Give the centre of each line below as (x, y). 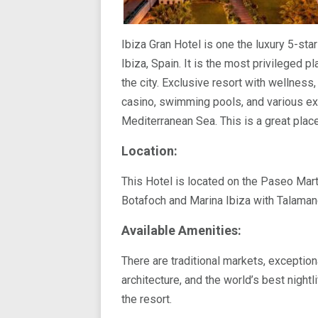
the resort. (147, 299)
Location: (149, 151)
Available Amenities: (181, 230)
